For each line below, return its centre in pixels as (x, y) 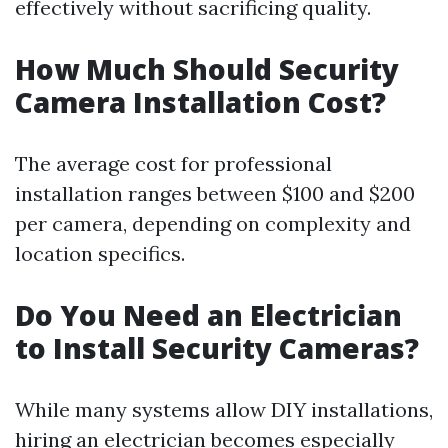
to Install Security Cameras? (217, 348)
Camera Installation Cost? (200, 102)
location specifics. (100, 253)
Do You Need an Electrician (208, 315)
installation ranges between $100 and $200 (215, 193)
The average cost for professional (173, 163)
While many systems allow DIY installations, (224, 409)
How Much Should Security (207, 69)
